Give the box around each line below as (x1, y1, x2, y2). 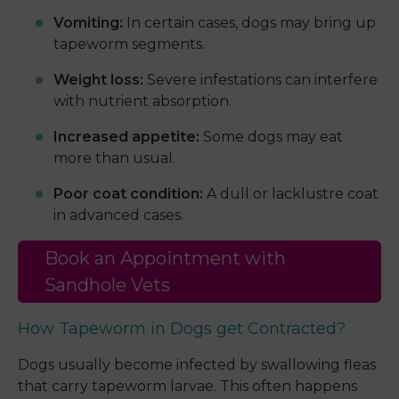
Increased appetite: (53, 128, 199, 146)
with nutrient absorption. (53, 93, 232, 110)
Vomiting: (53, 14, 123, 32)
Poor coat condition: (53, 185, 203, 203)
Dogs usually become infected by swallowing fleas (18, 356, 376, 374)
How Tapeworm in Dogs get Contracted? (18, 319, 346, 339)
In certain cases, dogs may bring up (123, 14, 376, 32)
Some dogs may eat (199, 128, 343, 146)
